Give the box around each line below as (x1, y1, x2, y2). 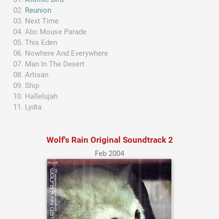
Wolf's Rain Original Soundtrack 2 (46, 134, 173, 145)
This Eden (25, 38, 58, 47)
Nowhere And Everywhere (25, 49, 109, 58)
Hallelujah (25, 92, 58, 101)
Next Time (25, 17, 59, 26)
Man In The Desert (25, 60, 85, 69)
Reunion (25, 6, 52, 15)
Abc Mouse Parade (25, 27, 87, 37)
